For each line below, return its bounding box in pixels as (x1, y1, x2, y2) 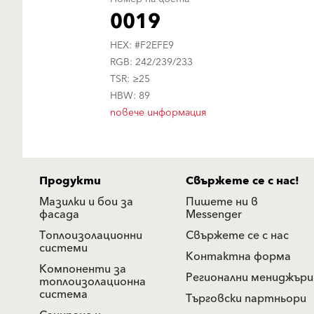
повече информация (110, 104, 207, 121)
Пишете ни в (186, 191, 258, 212)
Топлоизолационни (39, 225, 142, 245)
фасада (39, 204, 79, 224)
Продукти (39, 170, 101, 191)
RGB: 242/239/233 (110, 53, 193, 71)
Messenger (186, 204, 242, 224)
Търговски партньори (186, 288, 306, 308)
